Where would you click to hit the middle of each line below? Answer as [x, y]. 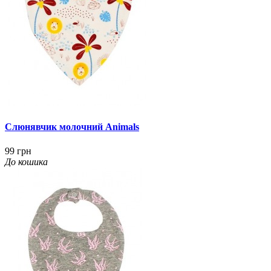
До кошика [26, 162]
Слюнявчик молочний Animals [72, 127]
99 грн [18, 151]
